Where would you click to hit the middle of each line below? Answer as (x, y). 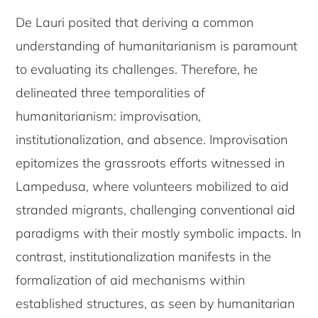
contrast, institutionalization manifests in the (144, 256)
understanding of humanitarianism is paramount (157, 45)
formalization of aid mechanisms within (131, 280)
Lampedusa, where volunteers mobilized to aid (153, 186)
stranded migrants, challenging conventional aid (156, 209)
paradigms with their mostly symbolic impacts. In (159, 233)
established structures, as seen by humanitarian (155, 303)
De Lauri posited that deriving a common (135, 22)
